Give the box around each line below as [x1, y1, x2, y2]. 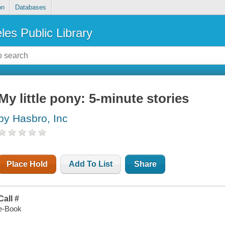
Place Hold [7, 160, 48, 169]
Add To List [69, 160, 113, 169]
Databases [15, 4, 46, 12]
